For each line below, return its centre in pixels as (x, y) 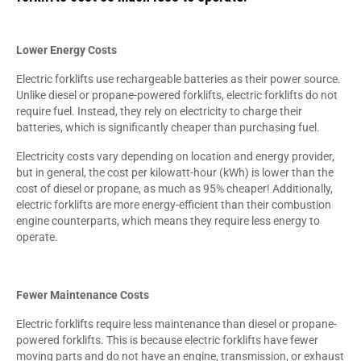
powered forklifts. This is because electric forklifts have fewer (167, 340)
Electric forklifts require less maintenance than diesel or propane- (176, 324)
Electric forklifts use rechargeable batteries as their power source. (178, 79)
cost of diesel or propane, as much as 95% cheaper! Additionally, (174, 188)
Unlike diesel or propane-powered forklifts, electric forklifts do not (177, 95)
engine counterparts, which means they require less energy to (168, 220)
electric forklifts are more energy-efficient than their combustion (174, 204)
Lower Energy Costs (66, 50)
